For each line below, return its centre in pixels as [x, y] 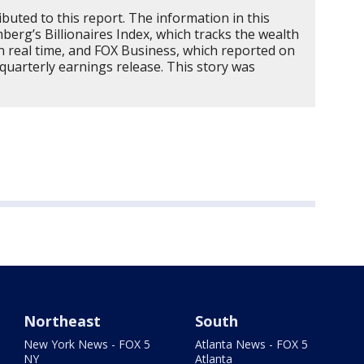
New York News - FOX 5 [87, 344]
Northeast [63, 321]
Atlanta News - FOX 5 [251, 344]
